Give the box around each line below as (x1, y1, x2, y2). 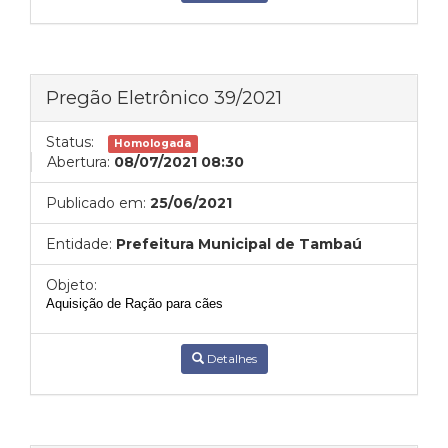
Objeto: (46, 276, 97, 294)
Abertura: (47, 153, 110, 171)
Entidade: (46, 235, 112, 253)
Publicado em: (46, 194, 146, 212)
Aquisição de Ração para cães (46, 296, 223, 311)
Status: (46, 133, 94, 151)
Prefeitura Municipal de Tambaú (116, 235, 362, 253)
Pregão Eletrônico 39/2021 (46, 86, 282, 109)
